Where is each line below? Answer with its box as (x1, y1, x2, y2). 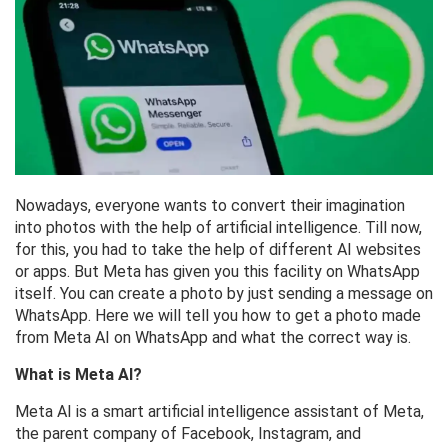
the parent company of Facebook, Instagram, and (15, 424, 361, 444)
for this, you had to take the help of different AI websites (15, 240, 421, 260)
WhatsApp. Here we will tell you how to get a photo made (15, 306, 421, 326)
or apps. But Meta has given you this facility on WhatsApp (15, 262, 420, 282)
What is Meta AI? (15, 365, 142, 385)
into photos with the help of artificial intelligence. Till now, (15, 218, 422, 238)
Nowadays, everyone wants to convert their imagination (15, 196, 405, 216)
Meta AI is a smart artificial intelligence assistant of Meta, (15, 402, 424, 422)
